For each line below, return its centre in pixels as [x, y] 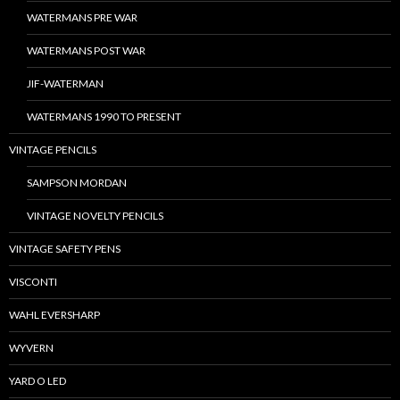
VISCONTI [33, 282]
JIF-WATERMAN [65, 84]
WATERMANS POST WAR [86, 51]
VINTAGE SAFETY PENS [65, 249]
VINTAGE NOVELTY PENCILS [95, 216]
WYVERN [31, 348]
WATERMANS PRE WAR [82, 18]
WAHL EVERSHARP [54, 315]
